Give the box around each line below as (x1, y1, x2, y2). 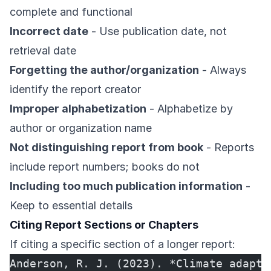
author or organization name (10, 122, 152, 135)
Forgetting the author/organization (10, 64, 199, 77)
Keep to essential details (10, 199, 132, 212)
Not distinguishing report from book (10, 141, 203, 154)
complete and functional (10, 5, 132, 19)
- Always (199, 64, 246, 77)
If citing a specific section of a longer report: (10, 238, 235, 251)
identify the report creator (10, 83, 141, 96)
